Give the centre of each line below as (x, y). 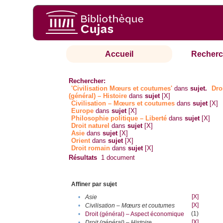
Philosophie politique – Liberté (119, 118)
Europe (83, 111)
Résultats (83, 158)
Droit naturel (91, 126)
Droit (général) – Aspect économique (135, 214)
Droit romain (91, 148)
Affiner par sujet (94, 184)
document (120, 158)
